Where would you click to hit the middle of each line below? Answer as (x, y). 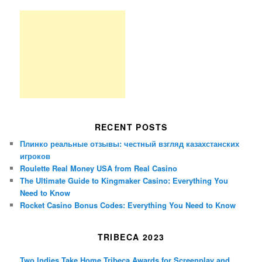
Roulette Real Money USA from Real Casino (99, 168)
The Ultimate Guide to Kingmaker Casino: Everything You (124, 180)
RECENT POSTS (131, 127)
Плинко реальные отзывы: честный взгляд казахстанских (130, 143)
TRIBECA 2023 (131, 237)
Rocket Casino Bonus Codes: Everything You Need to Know (128, 205)
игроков (35, 156)
